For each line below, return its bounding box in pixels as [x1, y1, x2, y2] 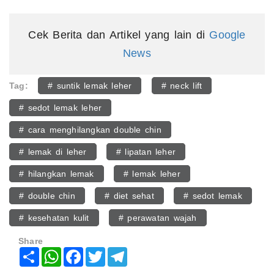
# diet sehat [105, 191, 154, 201]
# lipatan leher [116, 147, 176, 157]
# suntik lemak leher [48, 81, 132, 91]
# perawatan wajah [118, 213, 197, 223]
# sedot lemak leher [19, 103, 102, 113]
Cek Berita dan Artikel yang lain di [28, 29, 210, 42]
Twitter [105, 247, 132, 257]
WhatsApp [61, 247, 102, 257]
